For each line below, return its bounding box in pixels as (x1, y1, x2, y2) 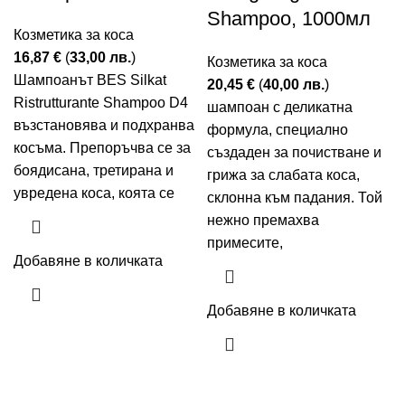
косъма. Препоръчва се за (14, 140, 191, 155)
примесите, (207, 235, 283, 250)
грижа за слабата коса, (207, 167, 360, 183)
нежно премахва (207, 212, 319, 228)
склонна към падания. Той (207, 190, 382, 205)
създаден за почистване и (207, 145, 381, 160)
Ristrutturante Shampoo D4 (14, 95, 188, 110)
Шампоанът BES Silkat (14, 72, 166, 88)
